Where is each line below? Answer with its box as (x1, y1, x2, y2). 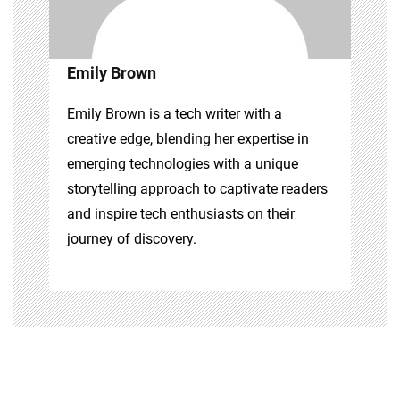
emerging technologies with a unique (67, 154, 298, 172)
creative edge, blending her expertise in (67, 129, 309, 147)
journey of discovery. (67, 229, 196, 247)
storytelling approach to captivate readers (67, 179, 328, 197)
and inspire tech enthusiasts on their (67, 204, 295, 222)
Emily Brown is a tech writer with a (67, 104, 282, 122)
